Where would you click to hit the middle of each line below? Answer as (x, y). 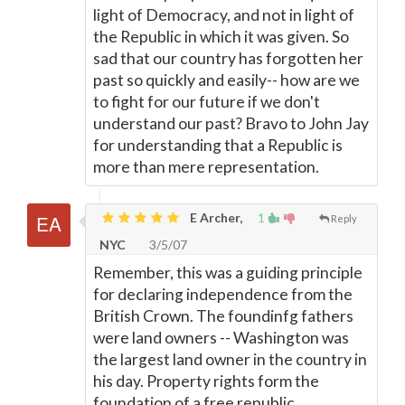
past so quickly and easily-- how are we (226, 80)
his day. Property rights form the (206, 381)
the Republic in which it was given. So (221, 37)
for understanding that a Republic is (218, 145)
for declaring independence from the (223, 294)
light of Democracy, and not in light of (224, 15)
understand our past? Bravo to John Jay (231, 123)
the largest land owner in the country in (230, 359)
